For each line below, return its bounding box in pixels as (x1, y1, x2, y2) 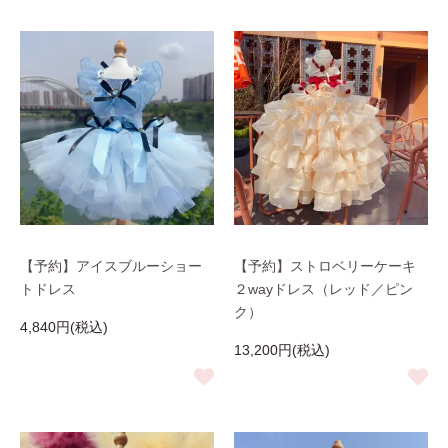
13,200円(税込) (234, 342, 330, 358)
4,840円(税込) (20, 319, 108, 335)
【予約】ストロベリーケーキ (234, 258, 416, 274)
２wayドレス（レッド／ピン (234, 281, 413, 297)
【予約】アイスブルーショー (20, 258, 202, 274)
